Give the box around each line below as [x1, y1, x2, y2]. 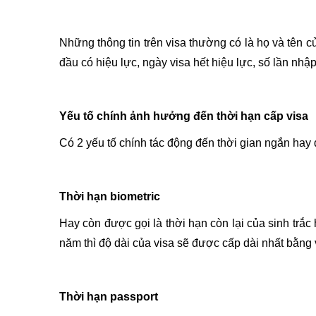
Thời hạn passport [59, 291, 158, 303]
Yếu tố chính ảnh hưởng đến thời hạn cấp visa [59, 110, 308, 122]
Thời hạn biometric [59, 190, 160, 202]
